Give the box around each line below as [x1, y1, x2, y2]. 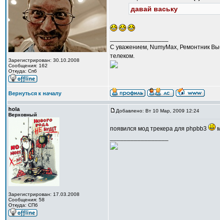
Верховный [8, 112, 37, 117]
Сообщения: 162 [8, 63, 48, 68]
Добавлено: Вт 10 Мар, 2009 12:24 [116, 108, 199, 113]
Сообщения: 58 [8, 197, 45, 202]
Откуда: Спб [8, 68, 37, 74]
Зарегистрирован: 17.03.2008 [8, 192, 80, 197]
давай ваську [131, 5, 178, 13]
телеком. [110, 53, 135, 59]
